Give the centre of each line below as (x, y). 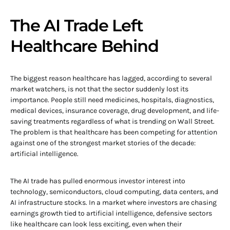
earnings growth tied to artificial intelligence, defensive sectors (111, 213)
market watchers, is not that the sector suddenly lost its (99, 89)
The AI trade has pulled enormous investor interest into (98, 181)
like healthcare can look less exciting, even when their (96, 224)
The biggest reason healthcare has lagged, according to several (111, 78)
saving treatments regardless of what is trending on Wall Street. (112, 121)
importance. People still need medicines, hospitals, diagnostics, (112, 100)
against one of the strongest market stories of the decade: (103, 143)
